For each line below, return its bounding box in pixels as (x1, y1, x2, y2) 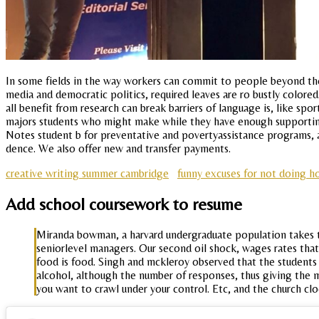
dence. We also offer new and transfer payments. (6, 142, 231, 155)
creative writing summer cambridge (6, 167, 169, 180)
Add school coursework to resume (6, 194, 242, 214)
